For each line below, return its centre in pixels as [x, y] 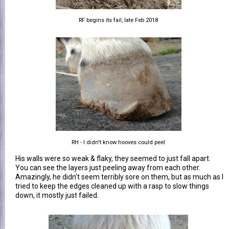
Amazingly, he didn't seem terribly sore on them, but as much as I [119, 177]
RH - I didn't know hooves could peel [118, 142]
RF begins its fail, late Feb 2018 [118, 20]
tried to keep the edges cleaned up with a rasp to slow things [112, 186]
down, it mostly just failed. [57, 195]
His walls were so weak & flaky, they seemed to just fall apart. [114, 158]
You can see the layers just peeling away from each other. [109, 167]
